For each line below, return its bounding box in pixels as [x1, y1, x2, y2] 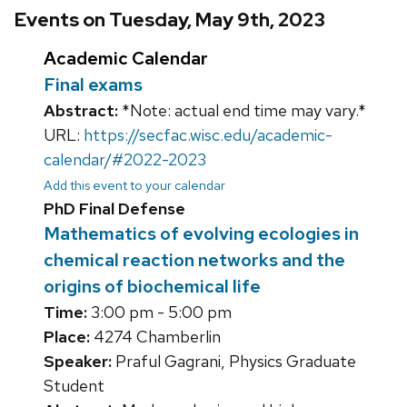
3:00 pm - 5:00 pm [87, 302, 232, 323]
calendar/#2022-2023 [44, 149, 206, 171]
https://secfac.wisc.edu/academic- [84, 124, 333, 146]
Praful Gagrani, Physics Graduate [112, 351, 356, 372]
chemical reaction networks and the [44, 248, 345, 273]
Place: [44, 326, 90, 348]
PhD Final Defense [44, 198, 185, 220]
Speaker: [44, 351, 112, 372]
